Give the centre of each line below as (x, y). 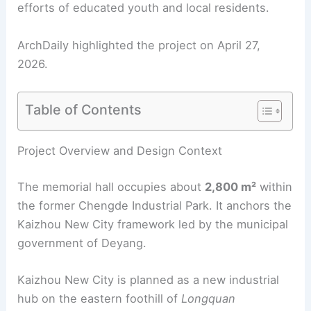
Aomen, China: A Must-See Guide (110, 170)
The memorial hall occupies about (111, 241)
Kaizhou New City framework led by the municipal (153, 279)
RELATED (43, 151)
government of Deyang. (82, 297)
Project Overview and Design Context (120, 205)
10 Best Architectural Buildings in (163, 151)
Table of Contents (84, 109)
